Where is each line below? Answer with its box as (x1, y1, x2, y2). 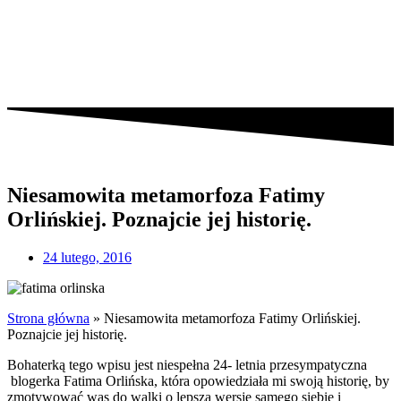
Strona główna (7, 311, 90, 326)
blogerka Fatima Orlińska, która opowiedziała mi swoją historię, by (7, 373, 389, 388)
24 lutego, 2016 (43, 250, 132, 265)
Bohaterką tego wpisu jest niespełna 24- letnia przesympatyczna (7, 357, 367, 372)
